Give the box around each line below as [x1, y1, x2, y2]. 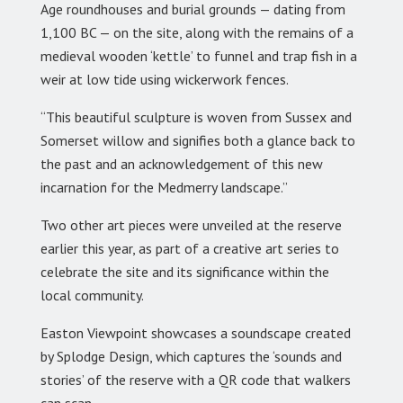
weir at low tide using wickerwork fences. [40, 69, 289, 88]
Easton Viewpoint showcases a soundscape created [40, 323, 351, 342]
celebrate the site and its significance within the [40, 262, 329, 281]
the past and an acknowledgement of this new [40, 154, 323, 173]
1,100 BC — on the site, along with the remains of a [40, 22, 354, 41]
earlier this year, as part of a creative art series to [40, 238, 339, 257]
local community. [40, 285, 144, 304]
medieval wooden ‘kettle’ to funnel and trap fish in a [40, 46, 357, 65]
